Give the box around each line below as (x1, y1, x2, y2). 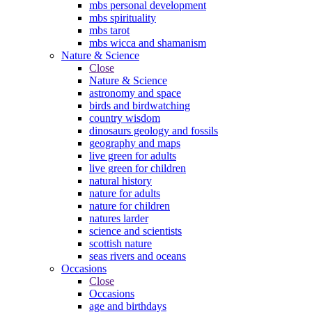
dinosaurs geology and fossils (89, 124, 218, 136)
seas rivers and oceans (89, 249, 186, 262)
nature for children (89, 199, 170, 212)
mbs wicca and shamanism (89, 36, 206, 49)
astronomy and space (89, 86, 181, 99)
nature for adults (89, 187, 160, 199)
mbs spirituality (89, 11, 156, 24)
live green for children (89, 162, 186, 174)
